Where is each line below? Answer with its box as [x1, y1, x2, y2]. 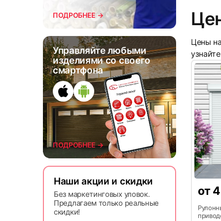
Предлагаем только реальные [54, 198, 159, 208]
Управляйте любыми [53, 44, 147, 56]
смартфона [53, 64, 104, 76]
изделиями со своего [53, 54, 150, 66]
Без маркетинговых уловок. [54, 189, 150, 199]
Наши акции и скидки [54, 175, 153, 187]
